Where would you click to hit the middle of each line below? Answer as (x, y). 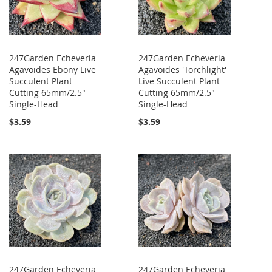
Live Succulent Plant (179, 81)
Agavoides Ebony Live (53, 70)
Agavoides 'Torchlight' (183, 70)
